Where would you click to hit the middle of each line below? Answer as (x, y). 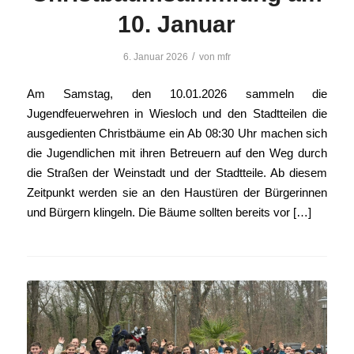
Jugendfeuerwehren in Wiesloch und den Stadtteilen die (177, 113)
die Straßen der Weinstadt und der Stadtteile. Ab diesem (177, 172)
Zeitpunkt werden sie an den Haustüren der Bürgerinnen (177, 192)
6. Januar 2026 (155, 57)
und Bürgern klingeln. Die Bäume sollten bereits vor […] (169, 212)
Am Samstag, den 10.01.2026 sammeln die (177, 93)
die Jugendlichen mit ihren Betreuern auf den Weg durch (177, 153)
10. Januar (177, 24)
